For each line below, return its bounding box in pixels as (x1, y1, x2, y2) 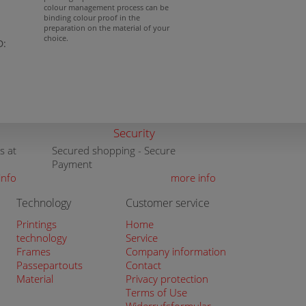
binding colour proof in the (43, 12, 140, 23)
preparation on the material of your (43, 23, 169, 33)
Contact (126, 258, 161, 272)
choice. (43, 33, 68, 43)
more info (171, 171, 216, 184)
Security (113, 125, 155, 141)
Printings (16, 217, 57, 231)
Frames (16, 245, 51, 258)
